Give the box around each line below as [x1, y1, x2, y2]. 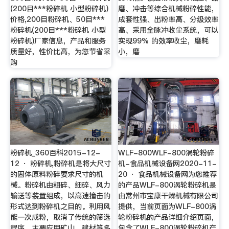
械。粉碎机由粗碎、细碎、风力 [10, 179, 110, 190]
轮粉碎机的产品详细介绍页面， [118, 212, 219, 222]
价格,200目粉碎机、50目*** [10, 14, 105, 25]
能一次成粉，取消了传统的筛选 [10, 212, 110, 222]
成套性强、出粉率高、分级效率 [118, 14, 219, 25]
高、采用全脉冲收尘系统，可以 [118, 25, 219, 35]
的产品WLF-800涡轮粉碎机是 [118, 179, 217, 190]
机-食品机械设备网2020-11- [118, 158, 217, 169]
